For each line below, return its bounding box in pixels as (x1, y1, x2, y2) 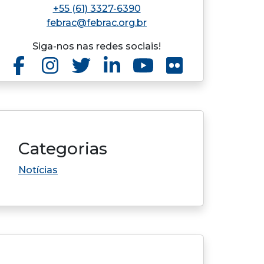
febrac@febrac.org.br (47, 17, 147, 28)
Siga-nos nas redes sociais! (32, 41, 161, 52)
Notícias (18, 164, 58, 176)
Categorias (18, 138, 107, 159)
